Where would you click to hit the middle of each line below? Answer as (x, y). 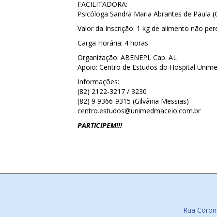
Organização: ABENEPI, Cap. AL (127, 57)
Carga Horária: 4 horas (113, 43)
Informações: (98, 82)
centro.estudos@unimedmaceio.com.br (139, 111)
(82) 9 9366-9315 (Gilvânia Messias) (133, 101)
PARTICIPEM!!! (100, 125)
